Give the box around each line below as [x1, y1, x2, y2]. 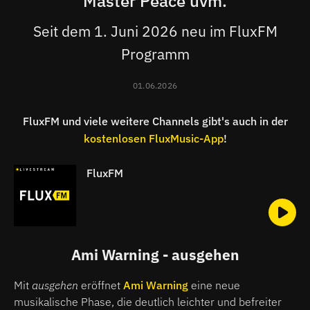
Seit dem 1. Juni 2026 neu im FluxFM [33, 21, 277, 41]
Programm [120, 44, 190, 64]
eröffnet [78, 278, 123, 293]
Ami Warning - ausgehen [71, 245, 239, 265]
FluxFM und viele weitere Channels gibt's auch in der [22, 113, 288, 128]
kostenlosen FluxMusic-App [83, 131, 224, 145]
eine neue [188, 278, 240, 293]
